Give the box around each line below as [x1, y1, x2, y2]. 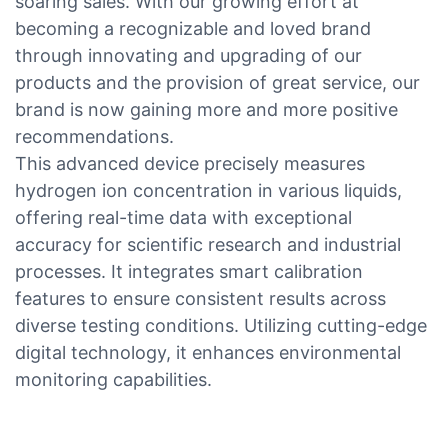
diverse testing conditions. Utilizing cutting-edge [15, 314, 427, 336]
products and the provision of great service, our [15, 71, 420, 93]
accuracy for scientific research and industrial [15, 233, 401, 255]
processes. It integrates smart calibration [15, 260, 363, 282]
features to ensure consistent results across [15, 287, 386, 309]
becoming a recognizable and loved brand [15, 17, 371, 39]
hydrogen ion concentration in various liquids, [15, 179, 402, 201]
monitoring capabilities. [15, 368, 212, 390]
